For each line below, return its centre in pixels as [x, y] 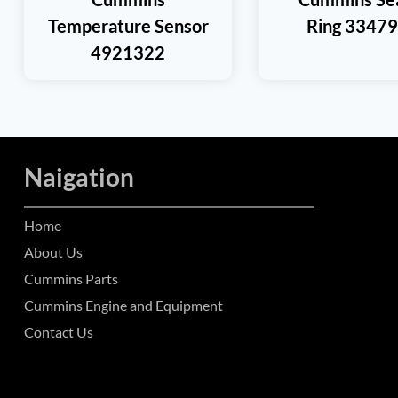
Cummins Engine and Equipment [123, 305]
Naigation [79, 177]
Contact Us [59, 332]
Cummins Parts [71, 279]
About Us [53, 252]
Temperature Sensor [128, 25]
